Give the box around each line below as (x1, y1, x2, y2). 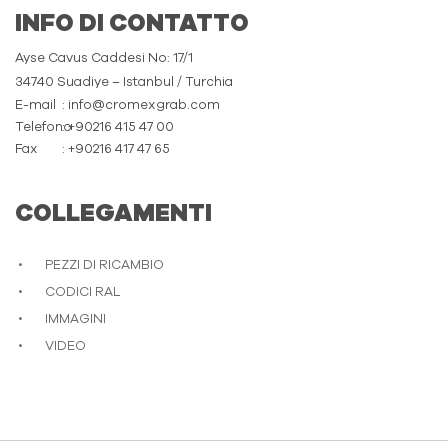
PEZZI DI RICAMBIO (45, 258, 164, 272)
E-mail (15, 98, 56, 112)
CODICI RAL (45, 285, 120, 299)
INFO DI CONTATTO (15, 11, 249, 36)
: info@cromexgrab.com (62, 98, 220, 112)
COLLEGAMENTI (15, 201, 212, 226)
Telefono (15, 120, 72, 134)
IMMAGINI (45, 312, 106, 326)
